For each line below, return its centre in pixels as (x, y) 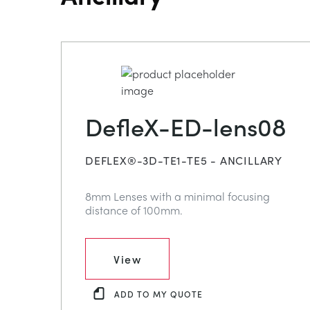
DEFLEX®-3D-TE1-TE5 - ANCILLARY (184, 161)
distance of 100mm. (134, 210)
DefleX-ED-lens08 (186, 126)
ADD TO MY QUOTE (158, 293)
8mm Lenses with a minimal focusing (177, 197)
